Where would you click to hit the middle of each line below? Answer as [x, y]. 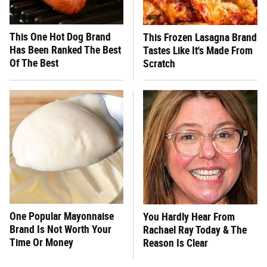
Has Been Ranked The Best [65, 50]
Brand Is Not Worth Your [60, 229]
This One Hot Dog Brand [60, 37]
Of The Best [34, 63]
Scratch [159, 64]
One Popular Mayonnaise [62, 216]
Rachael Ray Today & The [195, 230]
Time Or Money [41, 243]
